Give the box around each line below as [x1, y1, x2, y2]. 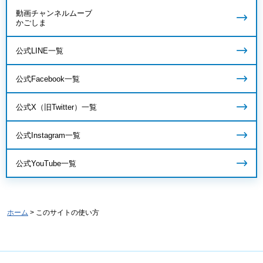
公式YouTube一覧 [16, 159, 76, 168]
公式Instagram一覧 [16, 130, 80, 140]
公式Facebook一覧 [16, 74, 80, 83]
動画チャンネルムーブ [16, 8, 92, 18]
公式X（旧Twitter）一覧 [16, 102, 97, 112]
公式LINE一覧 [16, 46, 63, 55]
